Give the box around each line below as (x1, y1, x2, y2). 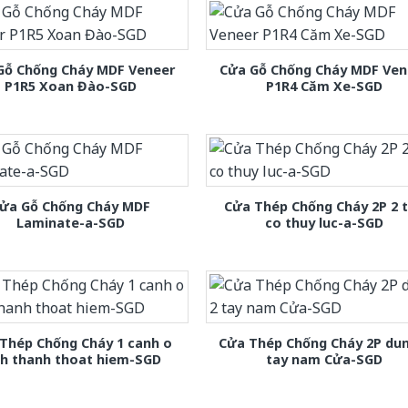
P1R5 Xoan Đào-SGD (4, 76, 137, 95)
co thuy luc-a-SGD (264, 213, 383, 231)
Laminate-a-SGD (15, 213, 125, 231)
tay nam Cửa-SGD (265, 350, 382, 368)
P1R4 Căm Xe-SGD (265, 76, 382, 95)
